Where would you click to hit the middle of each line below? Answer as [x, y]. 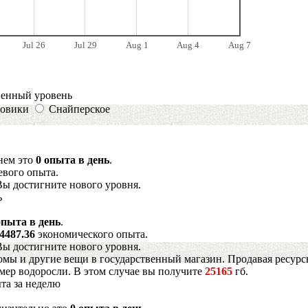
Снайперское [79, 109]
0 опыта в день [73, 159]
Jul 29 [85, 45]
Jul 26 [34, 45]
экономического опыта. [93, 234]
